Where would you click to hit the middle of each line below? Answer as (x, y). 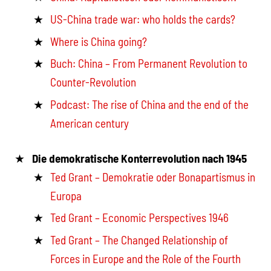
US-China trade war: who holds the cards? (143, 19)
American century (90, 123)
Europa (66, 195)
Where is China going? (99, 41)
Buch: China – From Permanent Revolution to (149, 64)
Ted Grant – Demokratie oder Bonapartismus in (153, 177)
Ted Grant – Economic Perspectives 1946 (140, 218)
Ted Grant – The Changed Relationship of (139, 240)
